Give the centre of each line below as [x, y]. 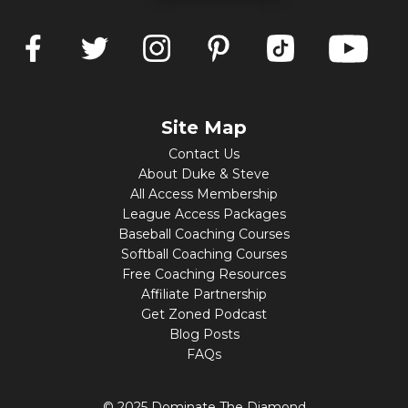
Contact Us [204, 154]
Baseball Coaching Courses [204, 235]
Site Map [204, 128]
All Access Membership [204, 194]
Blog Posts [204, 335]
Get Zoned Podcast [204, 315]
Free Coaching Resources [204, 275]
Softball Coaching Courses [204, 255]
